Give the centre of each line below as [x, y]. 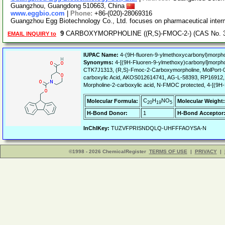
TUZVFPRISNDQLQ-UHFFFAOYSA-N [158, 128]
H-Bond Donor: [107, 113]
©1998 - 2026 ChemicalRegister [107, 151]
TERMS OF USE [168, 151]
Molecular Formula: [113, 101]
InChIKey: [96, 128]
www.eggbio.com [38, 13]
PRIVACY [206, 151]
